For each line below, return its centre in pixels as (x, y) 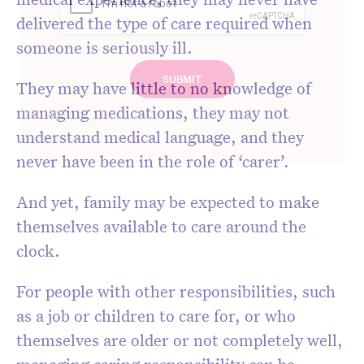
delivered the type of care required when (164, 23)
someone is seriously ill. (106, 48)
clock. (40, 251)
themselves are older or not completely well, (180, 340)
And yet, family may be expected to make (168, 202)
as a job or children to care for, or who (156, 316)
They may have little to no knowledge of (164, 88)
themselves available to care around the (161, 226)
